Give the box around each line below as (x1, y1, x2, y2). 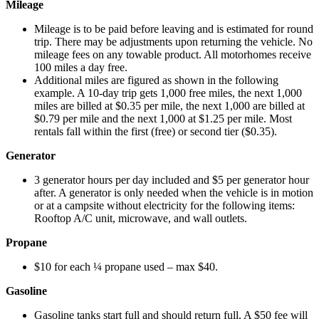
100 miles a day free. (34, 61, 127, 73)
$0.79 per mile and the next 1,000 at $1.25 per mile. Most (34, 112, 292, 125)
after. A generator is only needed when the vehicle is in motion (34, 186, 313, 199)
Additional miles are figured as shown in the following (34, 73, 278, 86)
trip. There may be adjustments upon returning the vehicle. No (34, 35, 313, 48)
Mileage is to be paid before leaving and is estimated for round (34, 22, 313, 35)
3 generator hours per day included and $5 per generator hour (34, 173, 309, 186)
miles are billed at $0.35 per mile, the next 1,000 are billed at (34, 99, 305, 112)
